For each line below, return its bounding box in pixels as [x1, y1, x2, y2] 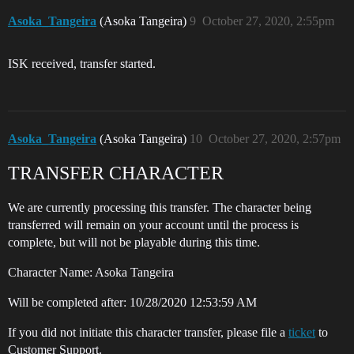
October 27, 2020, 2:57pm [209, 132, 341, 145]
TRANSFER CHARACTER [8, 163, 224, 183]
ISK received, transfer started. [8, 57, 156, 70]
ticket [288, 326, 315, 339]
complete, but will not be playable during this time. [8, 235, 260, 249]
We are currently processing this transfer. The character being [8, 201, 311, 214]
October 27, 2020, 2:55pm [202, 14, 334, 28]
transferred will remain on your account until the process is [8, 218, 299, 232]
